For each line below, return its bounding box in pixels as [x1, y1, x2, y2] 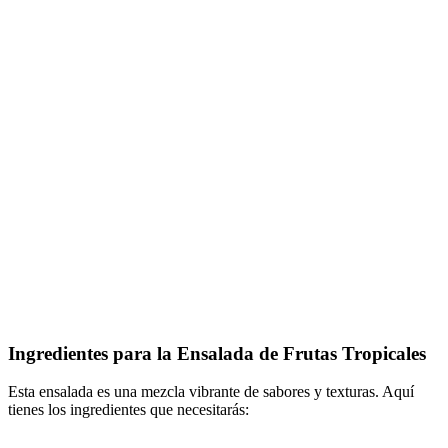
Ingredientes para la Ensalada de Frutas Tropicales [8, 342, 426, 364]
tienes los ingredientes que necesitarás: [8, 401, 249, 419]
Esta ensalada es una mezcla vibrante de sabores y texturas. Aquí [8, 383, 414, 401]
